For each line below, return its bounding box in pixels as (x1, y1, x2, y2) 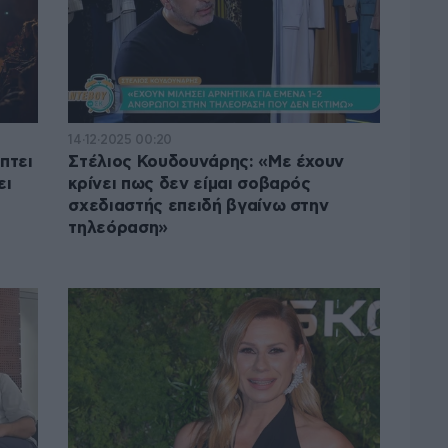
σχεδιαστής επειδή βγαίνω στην (68, 197, 329, 215)
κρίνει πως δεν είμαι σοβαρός (68, 175, 311, 193)
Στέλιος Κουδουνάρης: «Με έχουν (68, 153, 345, 171)
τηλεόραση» (68, 219, 168, 237)
